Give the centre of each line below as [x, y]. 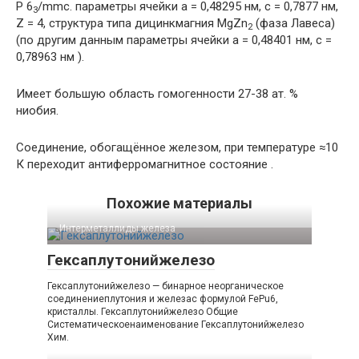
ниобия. [37, 111]
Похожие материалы [179, 204]
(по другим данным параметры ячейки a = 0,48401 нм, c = [174, 40]
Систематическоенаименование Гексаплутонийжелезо [175, 325]
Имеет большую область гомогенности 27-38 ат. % [157, 94]
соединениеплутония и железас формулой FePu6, [163, 299]
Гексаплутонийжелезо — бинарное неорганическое [165, 286]
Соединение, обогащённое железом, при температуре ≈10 [177, 148]
